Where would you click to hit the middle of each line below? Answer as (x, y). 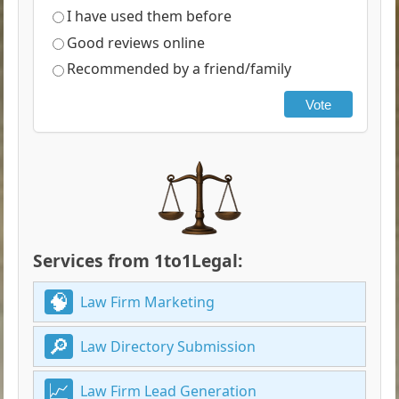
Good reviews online (136, 42)
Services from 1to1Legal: (138, 261)
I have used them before (150, 16)
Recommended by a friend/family (179, 69)
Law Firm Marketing (148, 302)
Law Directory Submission (168, 347)
